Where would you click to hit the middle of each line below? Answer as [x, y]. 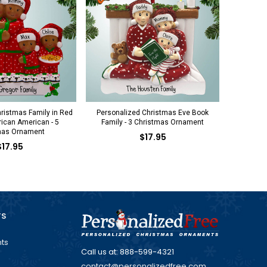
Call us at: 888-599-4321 [128, 252]
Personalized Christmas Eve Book [153, 112]
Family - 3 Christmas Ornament [153, 122]
